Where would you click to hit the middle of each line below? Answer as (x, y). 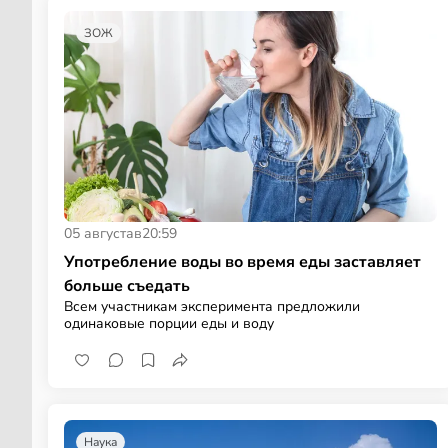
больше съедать (127, 285)
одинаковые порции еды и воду (169, 323)
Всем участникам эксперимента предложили (212, 306)
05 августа (99, 233)
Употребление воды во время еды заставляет (242, 261)
